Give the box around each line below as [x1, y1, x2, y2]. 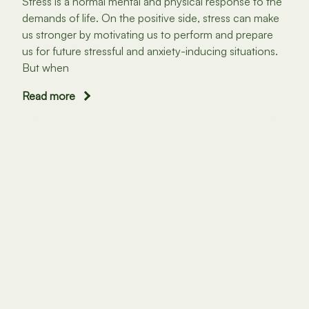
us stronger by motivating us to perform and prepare [22, 27, 274, 41]
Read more [22, 89, 76, 103]
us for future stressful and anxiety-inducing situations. [22, 43, 279, 58]
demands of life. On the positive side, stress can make [22, 10, 280, 25]
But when [22, 60, 70, 74]
